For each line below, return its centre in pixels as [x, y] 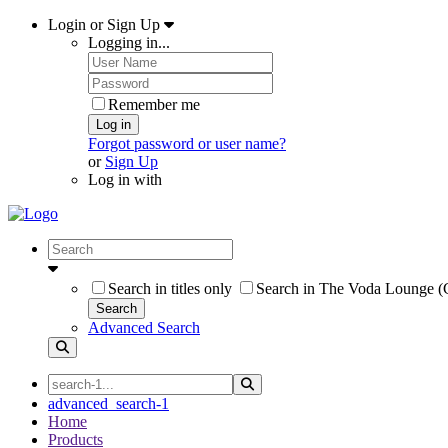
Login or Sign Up [106, 24]
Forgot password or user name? [187, 143]
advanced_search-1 [108, 403]
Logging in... [129, 42]
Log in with [125, 179]
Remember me [154, 104]
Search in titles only [170, 288]
